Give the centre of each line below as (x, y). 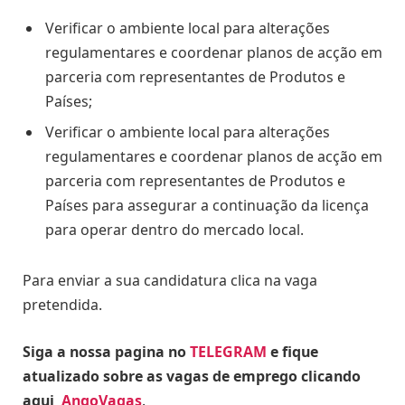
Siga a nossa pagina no (106, 351)
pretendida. (62, 305)
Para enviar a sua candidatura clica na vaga (170, 281)
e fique (292, 351)
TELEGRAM (228, 351)
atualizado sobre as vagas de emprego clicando (192, 376)
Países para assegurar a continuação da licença (207, 206)
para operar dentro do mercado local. (174, 230)
